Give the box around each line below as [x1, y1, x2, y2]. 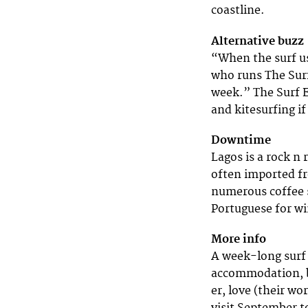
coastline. [211, 3, 265, 18]
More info [211, 232, 266, 246]
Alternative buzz [211, 34, 304, 48]
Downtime [211, 133, 271, 147]
